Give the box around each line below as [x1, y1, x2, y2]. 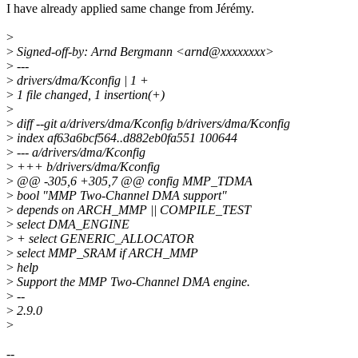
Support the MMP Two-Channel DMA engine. [14, 275, 250, 289]
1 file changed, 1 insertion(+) [14, 88, 165, 102]
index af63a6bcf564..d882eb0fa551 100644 [14, 131, 237, 145]
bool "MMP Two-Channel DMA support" [14, 189, 227, 203]
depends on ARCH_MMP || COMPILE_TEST [14, 203, 251, 217]
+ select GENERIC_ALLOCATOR [14, 232, 194, 246]
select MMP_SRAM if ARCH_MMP [14, 246, 198, 261]
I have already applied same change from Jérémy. [6, 2, 254, 16]
